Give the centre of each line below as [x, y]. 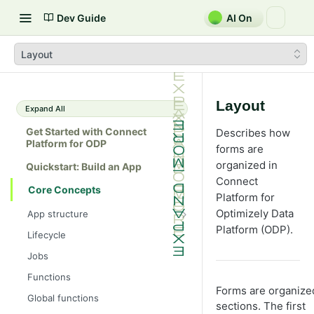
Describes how [253, 133]
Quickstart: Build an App [84, 166]
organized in [247, 165]
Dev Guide [81, 18]
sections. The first [261, 306]
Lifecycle [47, 234]
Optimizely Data [255, 213]
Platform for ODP [66, 143]
